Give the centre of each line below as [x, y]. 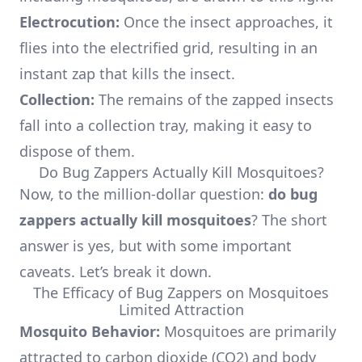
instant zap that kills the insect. [127, 74]
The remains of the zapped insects [214, 99]
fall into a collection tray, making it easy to [166, 125]
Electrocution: [69, 22]
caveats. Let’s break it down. [116, 271]
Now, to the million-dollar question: [144, 194]
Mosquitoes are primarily [248, 331]
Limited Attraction [181, 309]
